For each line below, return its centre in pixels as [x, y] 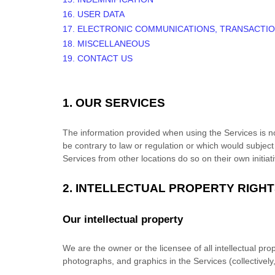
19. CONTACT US [98, 58]
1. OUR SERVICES [114, 103]
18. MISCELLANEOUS [106, 44]
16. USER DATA [94, 14]
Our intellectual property [123, 219]
